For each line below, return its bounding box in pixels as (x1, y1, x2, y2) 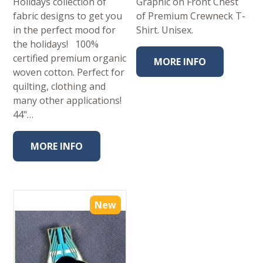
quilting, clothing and (13, 79, 106, 93)
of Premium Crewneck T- (136, 9, 246, 22)
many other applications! (13, 93, 124, 107)
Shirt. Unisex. (136, 23, 194, 36)
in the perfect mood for (13, 23, 116, 36)
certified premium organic (13, 51, 127, 65)
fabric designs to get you (13, 9, 123, 22)
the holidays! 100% (13, 37, 99, 50)
